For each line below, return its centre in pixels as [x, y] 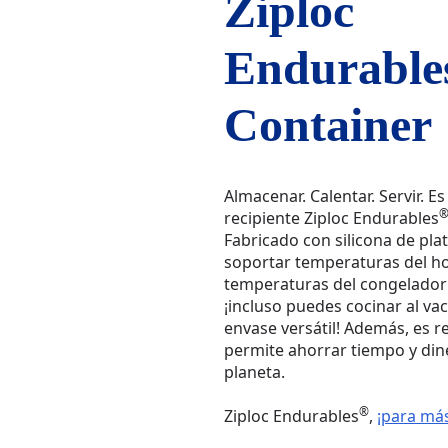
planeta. [254, 371]
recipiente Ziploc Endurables [331, 217]
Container [328, 125]
